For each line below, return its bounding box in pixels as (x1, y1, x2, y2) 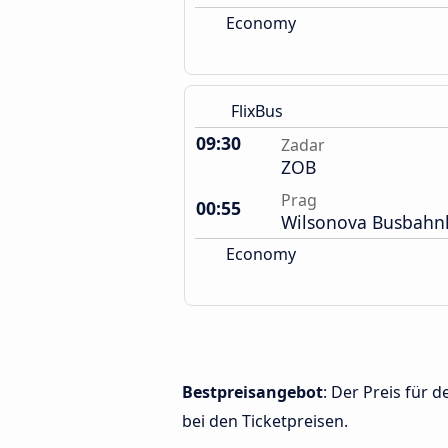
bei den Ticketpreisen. (182, 410, 348, 432)
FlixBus (231, 100, 283, 122)
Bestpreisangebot (182, 381, 323, 403)
